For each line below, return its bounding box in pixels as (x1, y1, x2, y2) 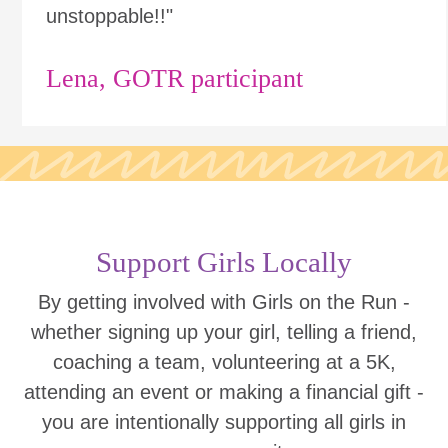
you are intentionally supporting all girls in (42, 411, 406, 433)
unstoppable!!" (46, 5, 173, 27)
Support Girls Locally (96, 246, 352, 278)
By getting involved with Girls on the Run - (38, 291, 410, 313)
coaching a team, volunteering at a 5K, (52, 351, 396, 373)
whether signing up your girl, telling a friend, (31, 321, 417, 343)
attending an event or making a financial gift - (24, 381, 424, 403)
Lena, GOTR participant (46, 64, 303, 93)
